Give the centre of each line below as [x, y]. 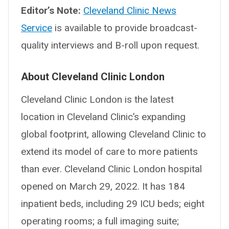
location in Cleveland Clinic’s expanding [103, 117]
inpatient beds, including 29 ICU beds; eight [113, 203]
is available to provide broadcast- [125, 28]
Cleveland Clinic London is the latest [97, 99]
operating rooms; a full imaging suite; [100, 221]
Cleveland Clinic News [130, 10]
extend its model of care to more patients [109, 151]
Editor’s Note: [51, 10]
